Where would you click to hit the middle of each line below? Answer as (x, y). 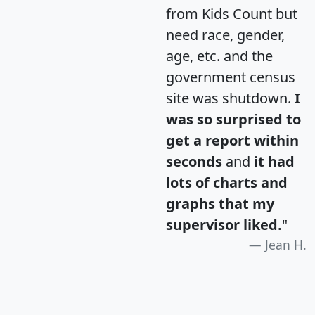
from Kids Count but (232, 14)
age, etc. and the (219, 56)
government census (231, 77)
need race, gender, (225, 35)
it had (274, 162)
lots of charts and (227, 183)
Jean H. (286, 245)
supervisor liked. (224, 225)
